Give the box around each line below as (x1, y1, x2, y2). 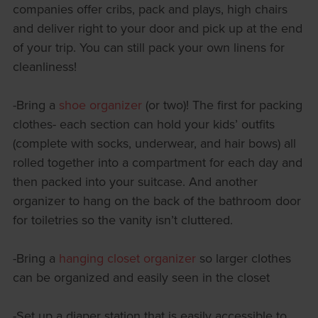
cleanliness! (12, 57, 77, 76)
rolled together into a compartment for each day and (12, 153, 302, 172)
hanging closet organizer (58, 249, 196, 268)
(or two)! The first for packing (141, 96, 302, 114)
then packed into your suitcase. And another (12, 172, 258, 191)
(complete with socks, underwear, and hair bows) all (12, 134, 296, 153)
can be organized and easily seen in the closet (12, 268, 270, 287)
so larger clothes (195, 249, 291, 268)
